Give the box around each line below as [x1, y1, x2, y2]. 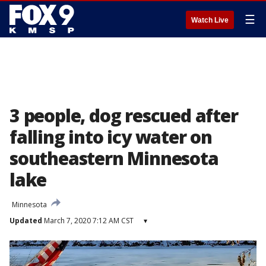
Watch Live [191, 16, 229, 24]
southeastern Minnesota [9, 146, 218, 170]
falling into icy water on [9, 125, 212, 149]
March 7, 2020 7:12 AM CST [42, 216, 134, 226]
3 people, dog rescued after [9, 103, 238, 128]
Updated [9, 216, 42, 226]
